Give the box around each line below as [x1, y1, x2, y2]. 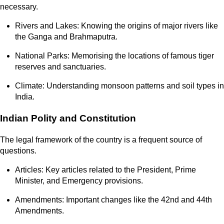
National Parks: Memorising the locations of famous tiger [15, 51, 214, 60]
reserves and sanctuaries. [15, 62, 106, 71]
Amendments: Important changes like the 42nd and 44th [15, 195, 212, 204]
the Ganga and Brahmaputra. [15, 32, 117, 41]
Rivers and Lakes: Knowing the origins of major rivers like [15, 21, 218, 30]
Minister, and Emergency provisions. [15, 176, 143, 185]
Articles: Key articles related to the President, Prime [15, 165, 196, 174]
